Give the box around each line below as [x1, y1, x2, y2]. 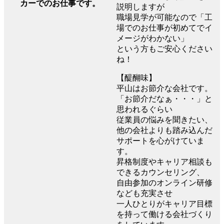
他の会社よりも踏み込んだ [116, 125, 212, 134]
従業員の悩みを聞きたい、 [116, 115, 212, 124]
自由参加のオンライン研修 [116, 178, 212, 187]
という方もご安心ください [116, 44, 212, 53]
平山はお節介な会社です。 [116, 83, 212, 92]
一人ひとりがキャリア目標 [116, 199, 212, 208]
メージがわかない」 [116, 33, 188, 42]
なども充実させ [116, 188, 172, 197]
